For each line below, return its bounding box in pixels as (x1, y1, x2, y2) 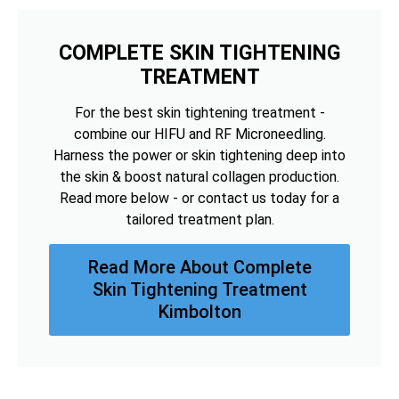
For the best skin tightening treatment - (74, 103, 325, 121)
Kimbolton (158, 300, 241, 322)
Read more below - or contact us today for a (60, 189, 339, 207)
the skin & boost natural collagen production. (60, 167, 339, 185)
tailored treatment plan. (125, 210, 274, 228)
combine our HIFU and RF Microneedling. (73, 125, 326, 142)
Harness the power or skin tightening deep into (53, 146, 346, 164)
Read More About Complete (87, 256, 312, 278)
